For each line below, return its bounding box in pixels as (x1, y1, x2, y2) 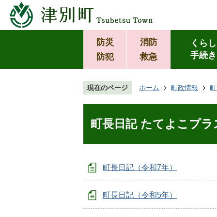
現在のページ (87, 84, 128, 92)
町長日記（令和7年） (103, 163, 177, 171)
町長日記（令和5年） (103, 191, 177, 199)
